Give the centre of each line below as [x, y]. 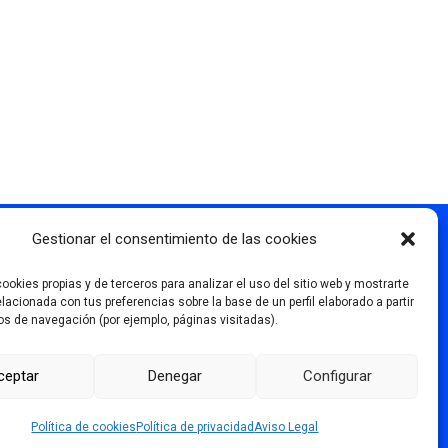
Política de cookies [84, 426]
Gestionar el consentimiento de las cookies [175, 238]
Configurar [337, 376]
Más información [101, 254]
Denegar [175, 376]
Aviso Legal [286, 426]
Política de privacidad [195, 426]
